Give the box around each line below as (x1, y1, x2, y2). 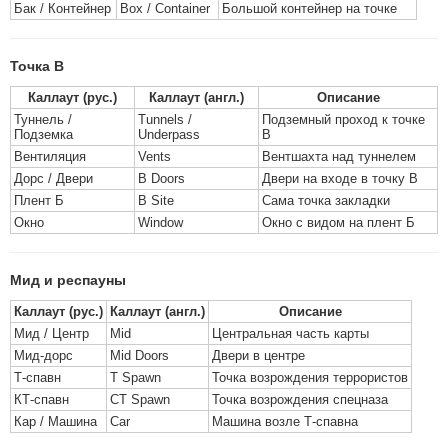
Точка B (10, 58, 64, 74)
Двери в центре (212, 348, 305, 363)
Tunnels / (138, 112, 192, 127)
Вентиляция (14, 149, 86, 164)
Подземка (14, 127, 73, 142)
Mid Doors (110, 348, 169, 363)
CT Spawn (110, 392, 170, 407)
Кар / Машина (14, 414, 97, 429)
